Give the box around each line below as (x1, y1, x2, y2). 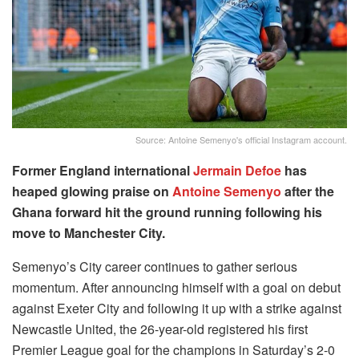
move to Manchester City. (12, 224, 165, 243)
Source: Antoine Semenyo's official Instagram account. (135, 133, 347, 147)
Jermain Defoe (193, 161, 281, 180)
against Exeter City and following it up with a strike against (12, 299, 341, 318)
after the (281, 182, 334, 201)
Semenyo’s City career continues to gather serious (12, 257, 297, 276)
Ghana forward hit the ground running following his (12, 203, 322, 222)
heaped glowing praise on (12, 182, 172, 201)
